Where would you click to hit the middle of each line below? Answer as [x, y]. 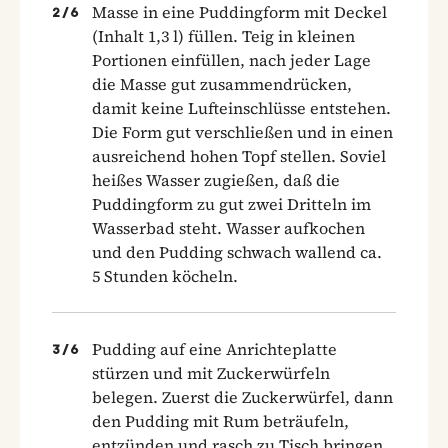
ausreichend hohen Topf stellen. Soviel [239, 155]
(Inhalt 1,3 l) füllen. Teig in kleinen [223, 35]
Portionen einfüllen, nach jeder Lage [231, 59]
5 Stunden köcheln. [165, 275]
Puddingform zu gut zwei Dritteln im [231, 203]
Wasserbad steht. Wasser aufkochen [228, 227]
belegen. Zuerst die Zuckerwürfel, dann [242, 396]
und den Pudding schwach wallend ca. [237, 251]
